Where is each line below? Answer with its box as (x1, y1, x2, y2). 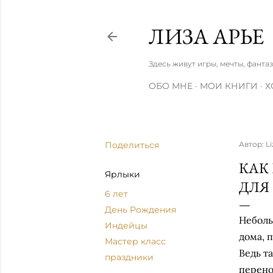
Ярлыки (105, 169, 140, 180)
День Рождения (105, 204, 176, 215)
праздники (105, 252, 154, 263)
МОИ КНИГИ (200, 80, 258, 91)
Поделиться (105, 140, 159, 151)
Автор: (239, 140, 266, 149)
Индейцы (105, 220, 147, 231)
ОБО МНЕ (149, 80, 193, 91)
